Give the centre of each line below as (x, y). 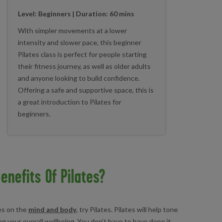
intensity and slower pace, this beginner (80, 43)
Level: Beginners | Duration (62, 14)
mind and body (52, 209)
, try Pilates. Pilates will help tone (127, 209)
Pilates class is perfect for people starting (83, 55)
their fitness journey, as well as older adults (84, 66)
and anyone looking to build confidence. (79, 78)
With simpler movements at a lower (73, 31)
